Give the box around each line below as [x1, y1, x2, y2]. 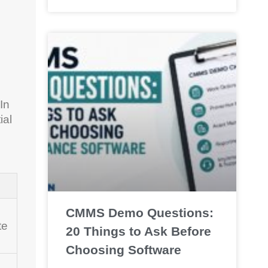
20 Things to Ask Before [65, 224, 211, 239]
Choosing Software [65, 243, 181, 257]
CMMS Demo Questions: [65, 206, 214, 220]
